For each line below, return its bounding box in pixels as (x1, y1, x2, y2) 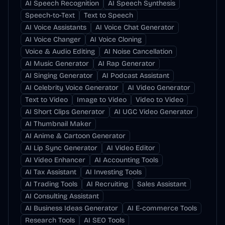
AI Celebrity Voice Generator (25, 83, 119, 92)
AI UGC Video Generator (114, 107, 193, 116)
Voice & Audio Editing (25, 47, 95, 56)
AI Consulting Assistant (25, 192, 99, 200)
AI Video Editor (106, 144, 155, 152)
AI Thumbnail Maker (25, 120, 91, 128)
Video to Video (136, 95, 183, 104)
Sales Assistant (137, 180, 186, 188)
